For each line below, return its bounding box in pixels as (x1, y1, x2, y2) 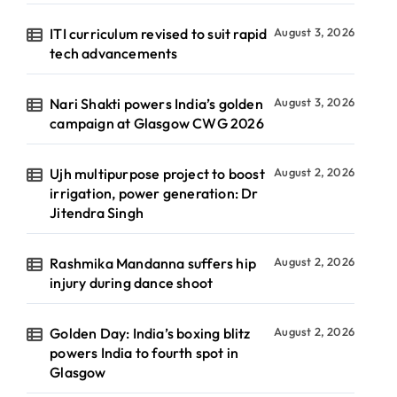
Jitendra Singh (50, 204, 144, 222)
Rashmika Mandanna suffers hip (50, 254, 257, 272)
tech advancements (50, 44, 178, 62)
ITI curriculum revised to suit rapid (50, 25, 268, 43)
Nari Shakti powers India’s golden (50, 95, 263, 113)
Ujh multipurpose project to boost (50, 165, 265, 183)
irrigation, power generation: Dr (50, 184, 259, 202)
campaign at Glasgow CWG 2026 (50, 114, 264, 132)
